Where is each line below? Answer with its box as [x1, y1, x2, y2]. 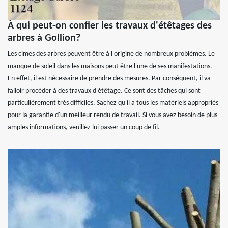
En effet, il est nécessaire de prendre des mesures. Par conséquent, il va [8, 74, 211, 82]
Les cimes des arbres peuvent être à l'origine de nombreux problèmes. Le [8, 50, 215, 58]
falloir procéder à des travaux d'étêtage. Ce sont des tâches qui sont [8, 87, 201, 95]
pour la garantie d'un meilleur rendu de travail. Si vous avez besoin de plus [8, 111, 217, 119]
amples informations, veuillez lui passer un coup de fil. [8, 123, 160, 131]
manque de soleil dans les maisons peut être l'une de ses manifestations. [8, 62, 212, 70]
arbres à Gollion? [8, 33, 80, 43]
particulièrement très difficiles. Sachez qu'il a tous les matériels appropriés [8, 99, 218, 107]
